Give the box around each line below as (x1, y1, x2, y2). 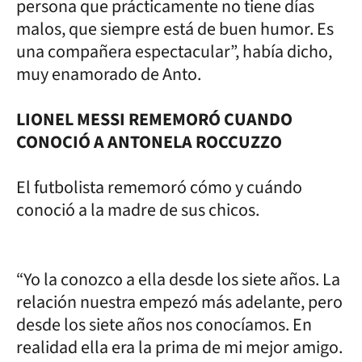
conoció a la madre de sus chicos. (16, 196, 259, 223)
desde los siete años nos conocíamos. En (16, 311, 312, 338)
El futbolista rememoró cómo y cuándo (16, 174, 302, 200)
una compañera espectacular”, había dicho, (16, 38, 332, 65)
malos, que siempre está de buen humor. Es (16, 15, 334, 42)
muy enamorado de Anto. (16, 61, 201, 87)
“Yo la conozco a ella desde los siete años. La (16, 266, 340, 293)
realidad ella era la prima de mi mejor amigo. (16, 334, 343, 360)
